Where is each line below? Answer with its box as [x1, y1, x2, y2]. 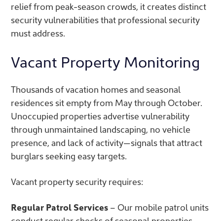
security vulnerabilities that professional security [11, 13, 200, 26]
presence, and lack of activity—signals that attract [11, 136, 202, 149]
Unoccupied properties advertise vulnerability [11, 110, 189, 122]
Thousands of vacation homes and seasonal [11, 83, 181, 96]
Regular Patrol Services [11, 201, 108, 214]
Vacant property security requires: [11, 175, 143, 188]
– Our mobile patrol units [108, 201, 209, 214]
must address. [11, 27, 65, 39]
